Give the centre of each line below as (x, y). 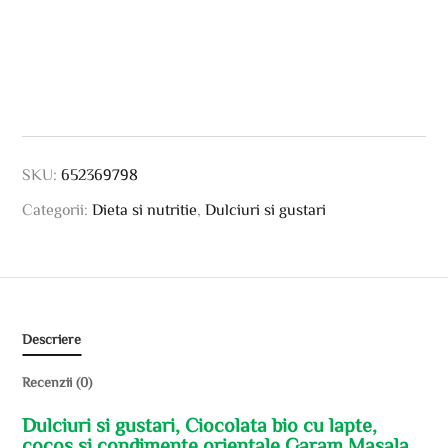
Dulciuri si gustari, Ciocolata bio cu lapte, (200, 424)
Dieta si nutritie (145, 209)
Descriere (52, 339)
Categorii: (57, 209)
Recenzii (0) (57, 382)
